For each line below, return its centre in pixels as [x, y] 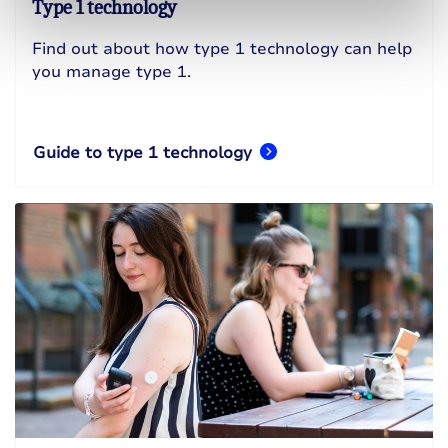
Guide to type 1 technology [142, 153]
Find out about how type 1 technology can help [222, 49]
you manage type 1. [111, 72]
